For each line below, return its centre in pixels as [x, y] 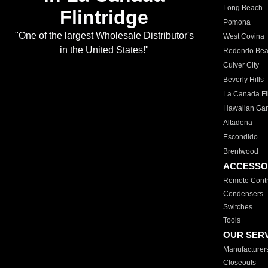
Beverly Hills [244, 80]
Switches [238, 207]
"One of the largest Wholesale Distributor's [104, 36]
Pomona [237, 22]
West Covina [244, 36]
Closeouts [240, 263]
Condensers [243, 194]
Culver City [241, 65]
